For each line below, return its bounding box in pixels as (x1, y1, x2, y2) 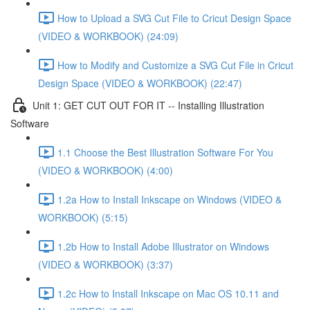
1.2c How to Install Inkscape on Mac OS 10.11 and (57, 286, 279, 300)
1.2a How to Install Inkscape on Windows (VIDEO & (57, 192, 282, 206)
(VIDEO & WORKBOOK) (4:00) (38, 163, 173, 177)
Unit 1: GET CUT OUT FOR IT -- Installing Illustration (33, 98, 264, 112)
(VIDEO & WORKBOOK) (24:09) (38, 29, 179, 43)
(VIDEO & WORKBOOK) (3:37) (38, 257, 173, 271)
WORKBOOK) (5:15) (38, 210, 128, 224)
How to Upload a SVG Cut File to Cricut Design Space (57, 10, 291, 25)
